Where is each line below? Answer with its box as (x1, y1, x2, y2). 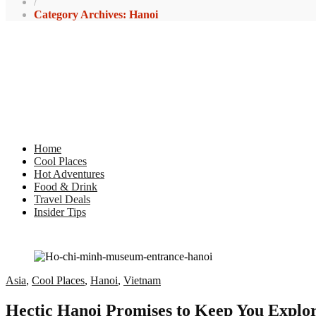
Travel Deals (34, 193, 90, 205)
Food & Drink (34, 181, 97, 193)
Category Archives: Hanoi (34, 8, 158, 20)
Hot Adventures (34, 168, 104, 180)
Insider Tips (34, 206, 86, 218)
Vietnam (123, 274, 161, 286)
